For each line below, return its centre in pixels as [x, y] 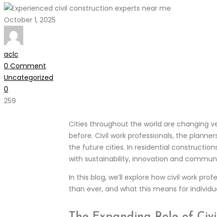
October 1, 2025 [30, 20]
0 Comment [25, 66]
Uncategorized [29, 77]
